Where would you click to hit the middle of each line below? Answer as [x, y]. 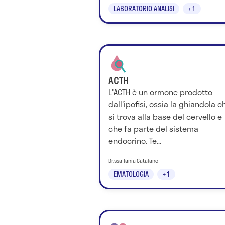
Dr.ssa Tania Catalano [133, 160]
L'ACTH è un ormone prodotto [160, 92]
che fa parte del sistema [153, 129]
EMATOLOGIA [131, 174]
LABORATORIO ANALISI [144, 9]
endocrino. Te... [135, 141]
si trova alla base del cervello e [165, 117]
